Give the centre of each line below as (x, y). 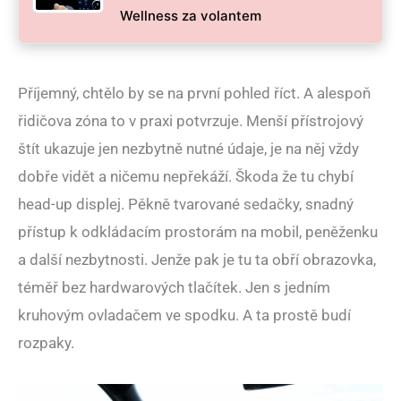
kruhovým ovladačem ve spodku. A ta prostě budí (184, 316)
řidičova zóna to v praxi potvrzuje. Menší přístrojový (191, 121)
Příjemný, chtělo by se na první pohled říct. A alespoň (194, 94)
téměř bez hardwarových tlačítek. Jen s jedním (174, 288)
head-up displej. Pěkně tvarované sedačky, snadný (186, 205)
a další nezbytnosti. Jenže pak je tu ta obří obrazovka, (197, 260)
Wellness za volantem (191, 16)
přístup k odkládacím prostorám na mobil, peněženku (198, 232)
